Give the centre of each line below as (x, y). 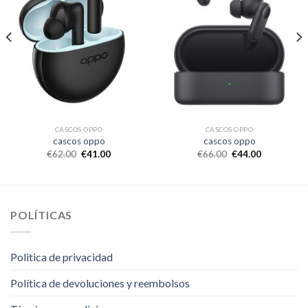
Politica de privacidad (62, 256)
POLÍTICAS (42, 215)
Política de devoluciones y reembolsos (100, 283)
